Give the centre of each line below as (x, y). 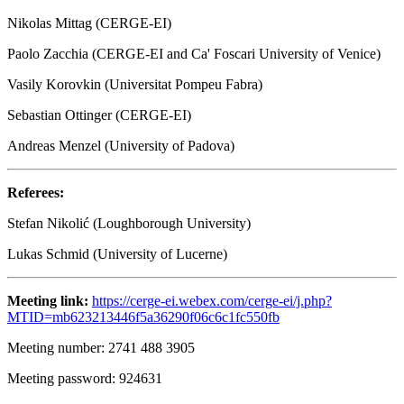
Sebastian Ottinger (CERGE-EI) (99, 115)
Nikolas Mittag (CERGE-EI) (89, 23)
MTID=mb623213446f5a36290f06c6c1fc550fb (143, 317)
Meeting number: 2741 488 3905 (101, 347)
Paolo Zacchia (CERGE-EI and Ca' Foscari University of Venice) (194, 53)
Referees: (36, 192)
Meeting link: (50, 300)
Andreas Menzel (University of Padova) (121, 145)
